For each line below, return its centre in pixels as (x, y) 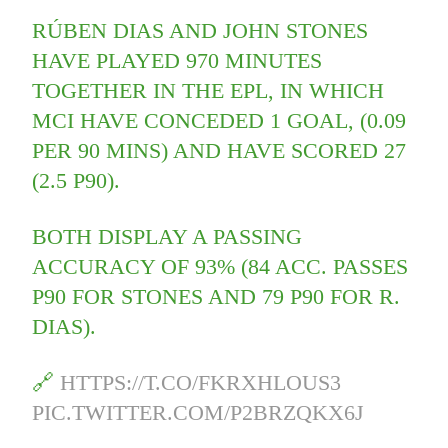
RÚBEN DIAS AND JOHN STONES (200, 31)
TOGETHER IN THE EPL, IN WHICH (208, 91)
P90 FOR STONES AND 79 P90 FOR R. (216, 297)
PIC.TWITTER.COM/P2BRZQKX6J (198, 413)
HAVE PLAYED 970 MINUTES (177, 61)
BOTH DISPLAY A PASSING (167, 237)
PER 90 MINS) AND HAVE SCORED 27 (219, 151)
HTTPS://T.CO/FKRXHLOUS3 (201, 383)
